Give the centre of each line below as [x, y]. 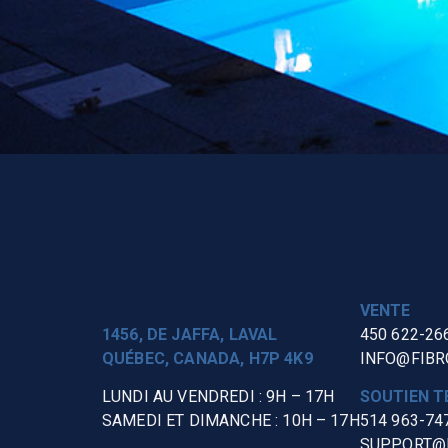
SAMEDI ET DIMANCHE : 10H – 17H [231, 421]
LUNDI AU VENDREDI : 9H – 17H [218, 397]
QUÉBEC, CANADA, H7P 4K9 [207, 358]
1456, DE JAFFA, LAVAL [190, 334]
